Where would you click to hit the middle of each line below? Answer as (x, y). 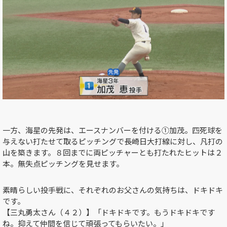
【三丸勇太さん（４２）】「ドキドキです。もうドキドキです (109, 212)
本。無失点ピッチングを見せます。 (63, 164)
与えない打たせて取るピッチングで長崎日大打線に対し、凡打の (113, 141)
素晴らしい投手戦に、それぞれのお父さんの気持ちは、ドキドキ (113, 190)
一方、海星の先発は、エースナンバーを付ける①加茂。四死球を (112, 130)
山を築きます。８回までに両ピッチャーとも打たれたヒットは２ (112, 153)
